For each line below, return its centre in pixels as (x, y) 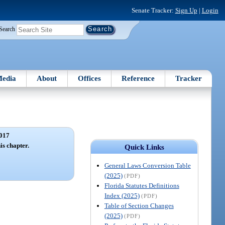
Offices (89, 78)
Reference (138, 78)
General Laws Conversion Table (147, 165)
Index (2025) (122, 195)
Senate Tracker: (153, 10)
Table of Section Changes (139, 205)
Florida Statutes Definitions (142, 185)
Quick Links (144, 147)
